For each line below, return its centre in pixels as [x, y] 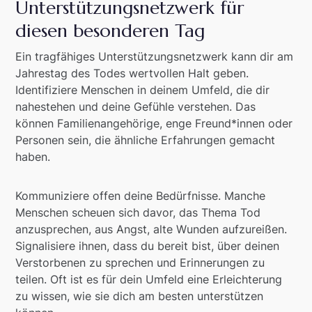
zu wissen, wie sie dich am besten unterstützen [140, 296]
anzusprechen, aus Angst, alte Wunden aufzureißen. [151, 229]
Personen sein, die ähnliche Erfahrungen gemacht [146, 140]
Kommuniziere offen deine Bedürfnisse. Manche [141, 195]
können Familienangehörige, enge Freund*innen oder [154, 123]
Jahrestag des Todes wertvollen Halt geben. [132, 73]
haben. [33, 156]
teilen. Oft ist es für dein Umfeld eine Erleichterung [149, 279]
